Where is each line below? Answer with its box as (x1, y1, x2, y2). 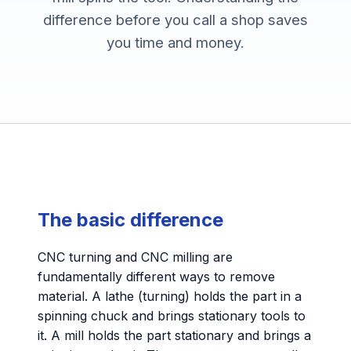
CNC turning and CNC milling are (38, 249, 233, 265)
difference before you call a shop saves (43, 11, 308, 28)
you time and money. (107, 34, 244, 51)
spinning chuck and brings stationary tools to (38, 308, 306, 324)
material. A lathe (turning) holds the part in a (38, 288, 302, 304)
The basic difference (38, 208, 223, 231)
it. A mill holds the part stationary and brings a (38, 327, 311, 343)
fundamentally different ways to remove (38, 269, 275, 284)
